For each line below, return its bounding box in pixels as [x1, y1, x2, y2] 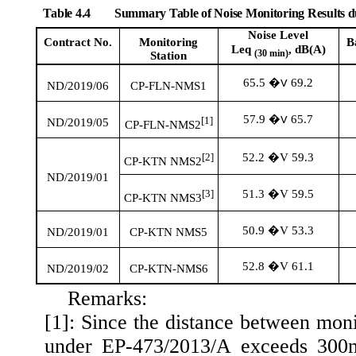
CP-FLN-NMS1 [130, 79, 207, 93]
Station [150, 49, 188, 63]
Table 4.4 [43, 6, 94, 20]
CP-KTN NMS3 [123, 192, 202, 205]
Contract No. [44, 36, 113, 49]
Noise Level [248, 28, 309, 41]
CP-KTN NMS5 [130, 226, 207, 239]
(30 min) [253, 47, 288, 59]
